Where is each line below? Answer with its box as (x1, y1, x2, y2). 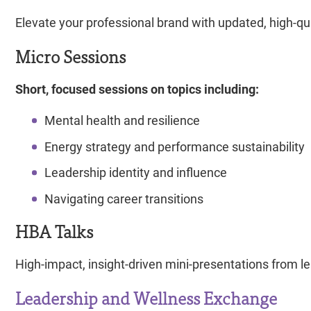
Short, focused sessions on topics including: (15, 81, 259, 98)
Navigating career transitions (44, 190, 206, 208)
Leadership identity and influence (44, 164, 227, 181)
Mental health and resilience (44, 111, 200, 128)
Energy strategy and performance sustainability (44, 137, 305, 155)
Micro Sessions (15, 42, 126, 70)
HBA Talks (15, 216, 93, 244)
